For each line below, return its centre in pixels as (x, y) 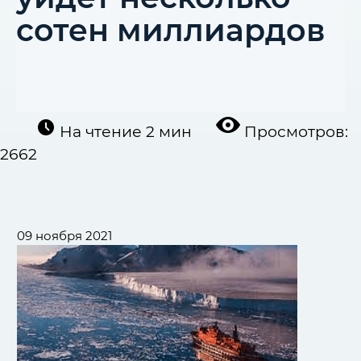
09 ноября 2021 (65, 236)
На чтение (101, 131)
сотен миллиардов (171, 31)
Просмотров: (296, 131)
